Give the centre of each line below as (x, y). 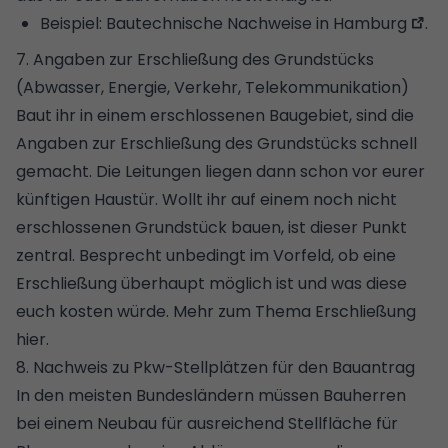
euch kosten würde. (94, 312)
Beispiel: (73, 24)
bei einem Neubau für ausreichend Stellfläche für (207, 424)
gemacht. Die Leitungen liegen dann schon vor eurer (220, 172)
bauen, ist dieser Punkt (317, 228)
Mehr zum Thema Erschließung (294, 312)
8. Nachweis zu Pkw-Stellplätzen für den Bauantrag (215, 368)
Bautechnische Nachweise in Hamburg (256, 24)
